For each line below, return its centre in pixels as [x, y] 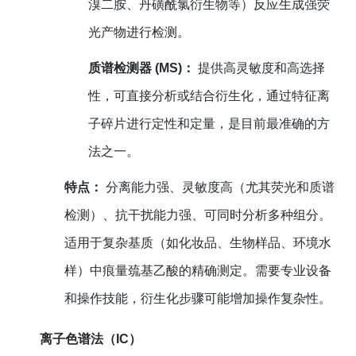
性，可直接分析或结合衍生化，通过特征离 [209, 96]
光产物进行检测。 [139, 33]
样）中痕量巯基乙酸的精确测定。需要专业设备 [197, 271]
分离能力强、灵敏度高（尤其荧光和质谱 [218, 188]
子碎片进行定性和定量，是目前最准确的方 [209, 124]
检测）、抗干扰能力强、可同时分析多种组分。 [197, 215]
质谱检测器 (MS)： [142, 68]
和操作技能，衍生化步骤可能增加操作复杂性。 [197, 299]
